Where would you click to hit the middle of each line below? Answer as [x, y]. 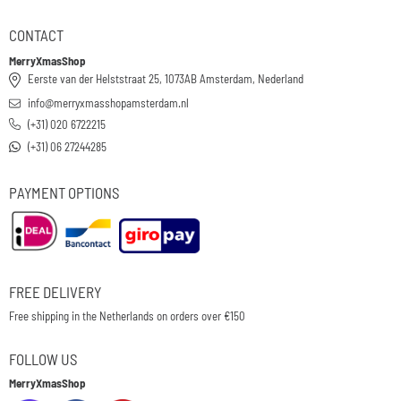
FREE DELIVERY [55, 291]
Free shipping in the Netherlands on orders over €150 [127, 316]
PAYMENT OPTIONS [64, 192]
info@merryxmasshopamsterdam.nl [108, 102]
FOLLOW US [43, 358]
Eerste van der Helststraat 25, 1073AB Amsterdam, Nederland [166, 78]
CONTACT [36, 34]
